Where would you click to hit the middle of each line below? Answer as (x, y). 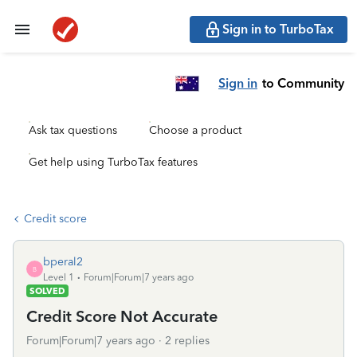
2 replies (187, 341)
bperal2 (63, 262)
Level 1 (59, 277)
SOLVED (47, 291)
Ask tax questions (73, 130)
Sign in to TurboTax (278, 29)
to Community (303, 83)
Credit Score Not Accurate (122, 316)
